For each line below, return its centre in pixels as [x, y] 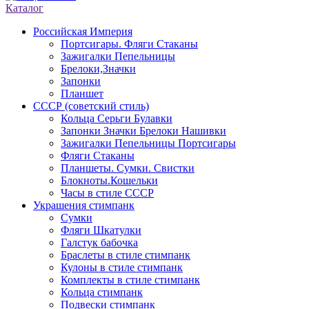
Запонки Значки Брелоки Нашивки [143, 131]
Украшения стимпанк [84, 206]
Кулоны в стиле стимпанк [122, 268]
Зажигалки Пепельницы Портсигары [148, 143]
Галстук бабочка [99, 243]
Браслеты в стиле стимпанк [126, 255]
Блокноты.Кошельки [109, 181]
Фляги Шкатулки [101, 230]
